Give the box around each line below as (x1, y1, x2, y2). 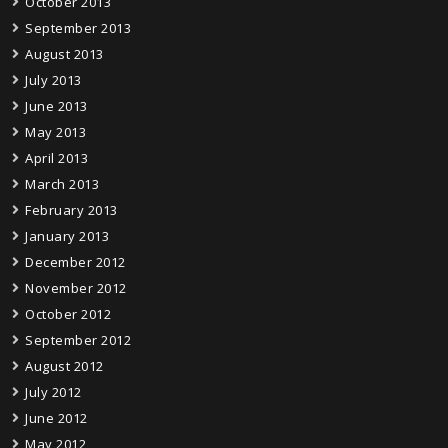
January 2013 (25, 226, 109, 245)
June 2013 (25, 96, 88, 115)
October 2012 (25, 304, 111, 323)
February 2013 (25, 200, 118, 219)
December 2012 (25, 252, 126, 271)
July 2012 (25, 382, 82, 401)
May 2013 (25, 122, 86, 141)
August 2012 (25, 356, 104, 375)
